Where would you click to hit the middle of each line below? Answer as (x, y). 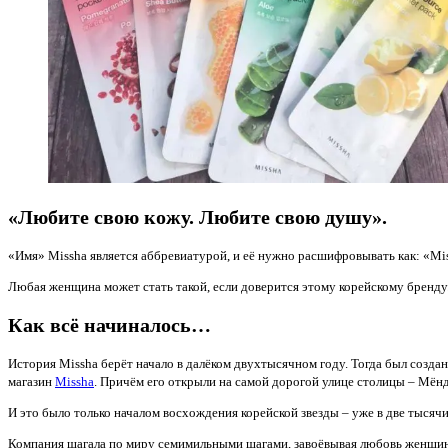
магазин (31, 382)
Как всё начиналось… (109, 326)
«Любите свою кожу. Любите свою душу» (195, 217)
